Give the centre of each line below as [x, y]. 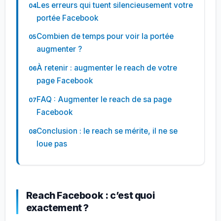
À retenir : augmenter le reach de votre [107, 68]
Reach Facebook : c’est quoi [90, 195]
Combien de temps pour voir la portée [105, 37]
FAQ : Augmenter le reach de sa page [104, 99]
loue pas [52, 144]
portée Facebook [67, 18]
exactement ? [57, 207]
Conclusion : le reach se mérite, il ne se [107, 131]
